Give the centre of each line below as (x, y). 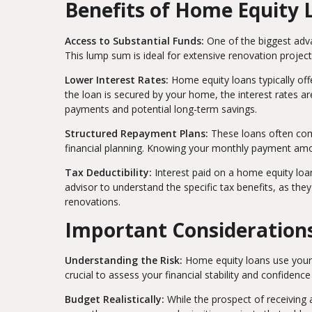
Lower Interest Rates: (117, 79)
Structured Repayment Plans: (136, 133)
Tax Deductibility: (108, 172)
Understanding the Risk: (124, 260)
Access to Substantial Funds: (134, 40)
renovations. (93, 201)
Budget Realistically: (115, 299)
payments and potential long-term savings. (161, 109)
